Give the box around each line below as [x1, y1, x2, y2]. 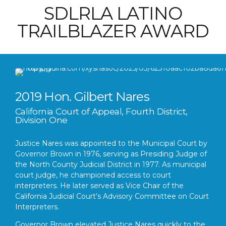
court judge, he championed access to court [15, 170, 171, 180]
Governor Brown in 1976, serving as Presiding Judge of [15, 149, 207, 158]
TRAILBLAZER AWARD [17, 20, 209, 42]
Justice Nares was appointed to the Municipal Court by [15, 138, 207, 148]
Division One [15, 114, 68, 125]
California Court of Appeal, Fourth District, [15, 105, 188, 117]
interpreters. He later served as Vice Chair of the [15, 181, 184, 190]
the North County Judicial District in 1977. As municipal [15, 159, 206, 169]
